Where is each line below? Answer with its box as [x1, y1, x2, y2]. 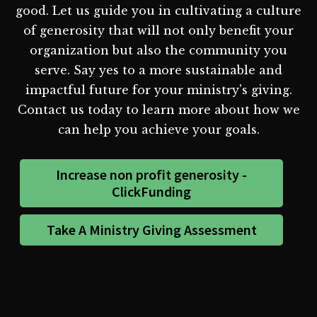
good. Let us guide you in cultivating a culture [16, 3, 301, 18]
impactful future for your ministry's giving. [25, 82, 292, 97]
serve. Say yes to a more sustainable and [35, 62, 282, 77]
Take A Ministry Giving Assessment [46, 220, 257, 238]
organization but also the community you [30, 42, 287, 57]
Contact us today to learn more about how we [17, 102, 300, 117]
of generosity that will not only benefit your [23, 23, 294, 38]
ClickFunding [112, 182, 192, 200]
